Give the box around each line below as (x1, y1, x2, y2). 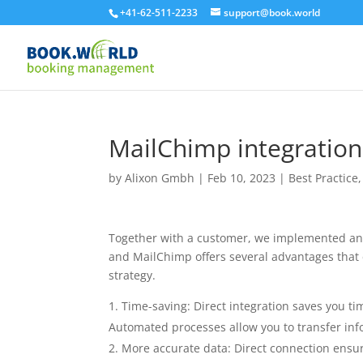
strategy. (109, 267, 156, 283)
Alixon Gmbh (125, 170, 195, 186)
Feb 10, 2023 (207, 170, 276, 186)
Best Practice (288, 170, 359, 186)
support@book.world (224, 6, 321, 19)
